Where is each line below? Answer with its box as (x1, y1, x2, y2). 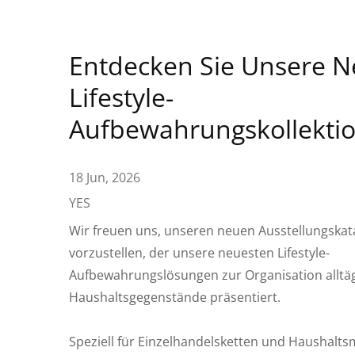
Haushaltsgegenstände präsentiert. (69, 288, 281, 306)
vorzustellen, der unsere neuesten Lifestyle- (69, 244, 330, 261)
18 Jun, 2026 (69, 169, 140, 186)
